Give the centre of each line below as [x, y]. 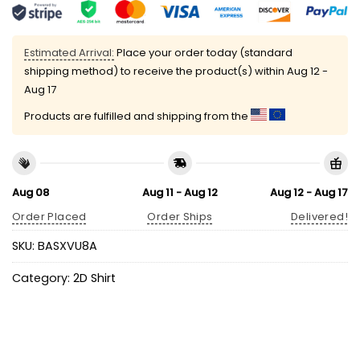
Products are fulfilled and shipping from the [137, 117]
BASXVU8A [67, 246]
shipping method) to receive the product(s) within [155, 72]
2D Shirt [94, 278]
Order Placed [49, 217]
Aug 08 [31, 192]
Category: [43, 278]
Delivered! [319, 217]
